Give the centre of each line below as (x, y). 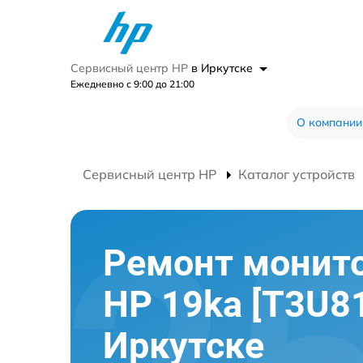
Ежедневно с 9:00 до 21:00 (132, 84)
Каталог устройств (297, 174)
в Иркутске (224, 68)
